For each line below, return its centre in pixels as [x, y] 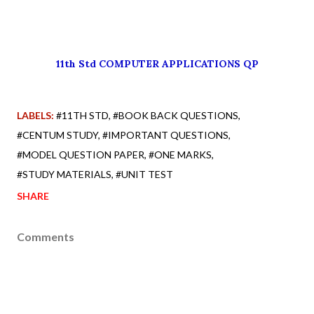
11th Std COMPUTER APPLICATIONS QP [157, 63]
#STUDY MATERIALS [64, 174]
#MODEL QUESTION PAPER [81, 154]
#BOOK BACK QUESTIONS [176, 115]
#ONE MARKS [180, 154]
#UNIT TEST [144, 174]
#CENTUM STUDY [57, 135]
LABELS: [35, 115]
